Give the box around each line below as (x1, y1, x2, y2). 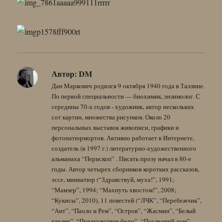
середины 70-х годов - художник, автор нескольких (52, 102, 195, 111)
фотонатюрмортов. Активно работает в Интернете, (52, 133, 195, 142)
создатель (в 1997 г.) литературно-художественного (52, 143, 197, 153)
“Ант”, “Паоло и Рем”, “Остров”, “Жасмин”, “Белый (52, 206, 196, 215)
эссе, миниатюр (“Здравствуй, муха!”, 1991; (52, 174, 175, 184)
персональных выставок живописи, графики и (52, 122, 179, 132)
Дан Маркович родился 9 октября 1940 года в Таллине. (52, 81, 205, 90)
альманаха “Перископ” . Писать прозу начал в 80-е (52, 154, 192, 163)
